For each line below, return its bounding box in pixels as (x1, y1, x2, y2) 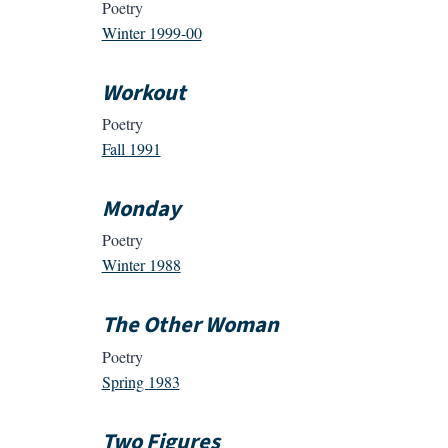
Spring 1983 (101, 370, 180, 392)
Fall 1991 (101, 138, 161, 160)
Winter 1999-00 (101, 21, 202, 43)
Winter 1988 (101, 254, 181, 276)
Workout (101, 76, 186, 109)
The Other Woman (101, 309, 279, 342)
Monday (101, 193, 181, 226)
